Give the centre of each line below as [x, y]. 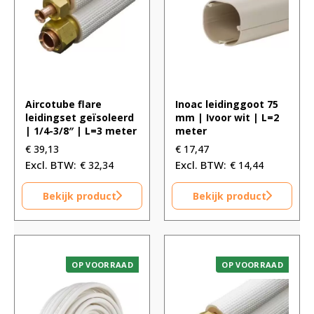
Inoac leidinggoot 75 [227, 104]
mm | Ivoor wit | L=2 [227, 117]
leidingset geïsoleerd [80, 117]
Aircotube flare [63, 104]
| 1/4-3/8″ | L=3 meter [81, 130]
